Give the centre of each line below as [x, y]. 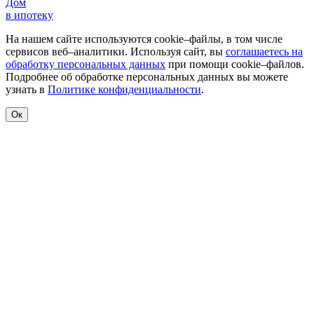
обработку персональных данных [86, 64]
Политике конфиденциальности [124, 90]
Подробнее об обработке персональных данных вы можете [147, 77]
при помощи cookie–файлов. [235, 64]
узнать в [27, 90]
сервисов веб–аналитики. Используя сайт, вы [116, 52]
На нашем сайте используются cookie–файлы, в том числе [144, 39]
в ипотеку [29, 15]
